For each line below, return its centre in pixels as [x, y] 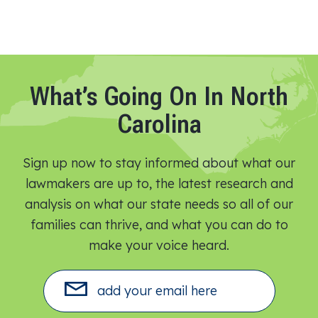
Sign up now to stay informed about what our [159, 162]
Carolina [159, 124]
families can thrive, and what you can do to [159, 224]
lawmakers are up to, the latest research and [159, 183]
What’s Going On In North [159, 97]
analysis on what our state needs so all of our [159, 203]
